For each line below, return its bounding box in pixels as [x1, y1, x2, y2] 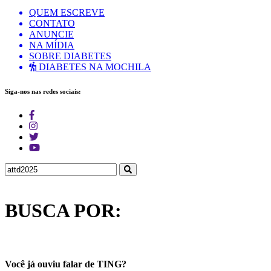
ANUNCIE [29, 29, 74, 39]
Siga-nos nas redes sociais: [5, 87, 81, 95]
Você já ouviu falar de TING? [5, 259, 126, 270]
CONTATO [29, 18, 75, 28]
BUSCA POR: [5, 200, 122, 222]
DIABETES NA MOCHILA [36, 62, 151, 72]
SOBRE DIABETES [29, 51, 111, 61]
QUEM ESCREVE [29, 7, 105, 18]
